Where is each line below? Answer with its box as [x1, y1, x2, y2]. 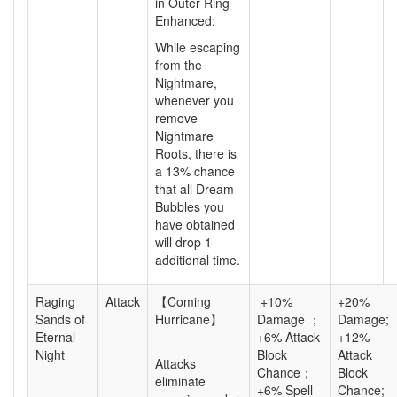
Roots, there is [155, 144, 237, 162]
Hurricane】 [155, 310, 222, 328]
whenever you [155, 91, 234, 109]
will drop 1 [155, 233, 212, 251]
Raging [35, 292, 75, 310]
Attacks [155, 354, 196, 372]
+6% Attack [257, 328, 320, 346]
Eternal [35, 328, 75, 346]
